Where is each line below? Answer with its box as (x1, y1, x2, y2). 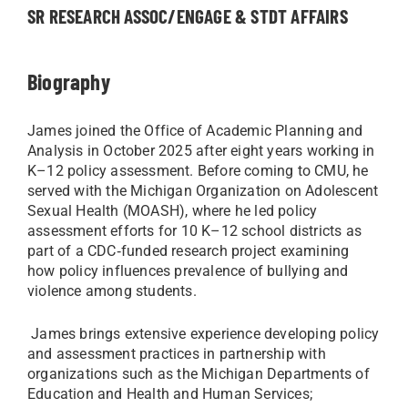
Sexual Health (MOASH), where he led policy (27, 202, 318, 219)
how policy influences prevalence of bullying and (27, 262, 349, 280)
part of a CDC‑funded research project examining (27, 242, 350, 260)
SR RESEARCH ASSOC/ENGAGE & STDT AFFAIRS (27, 5, 348, 27)
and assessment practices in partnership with (27, 345, 326, 362)
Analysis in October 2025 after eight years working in (27, 142, 375, 159)
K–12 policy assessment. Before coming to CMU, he (27, 162, 369, 179)
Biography (27, 68, 110, 95)
